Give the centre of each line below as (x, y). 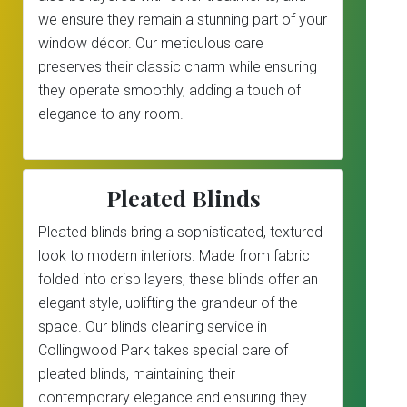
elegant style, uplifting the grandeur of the (168, 303)
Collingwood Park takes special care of (163, 350)
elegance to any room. (111, 114)
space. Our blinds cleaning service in (153, 327)
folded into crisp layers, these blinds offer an (178, 279)
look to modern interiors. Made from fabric (174, 256)
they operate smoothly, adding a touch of (169, 90)
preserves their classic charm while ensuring (178, 67)
